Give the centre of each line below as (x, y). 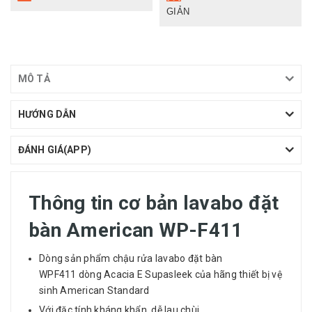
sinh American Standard (94, 290)
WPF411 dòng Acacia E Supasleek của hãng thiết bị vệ (161, 274)
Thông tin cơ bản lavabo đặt (154, 203)
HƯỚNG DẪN (47, 114)
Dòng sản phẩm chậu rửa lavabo (112, 258)
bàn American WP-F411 (136, 230)
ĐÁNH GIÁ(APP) (55, 149)
